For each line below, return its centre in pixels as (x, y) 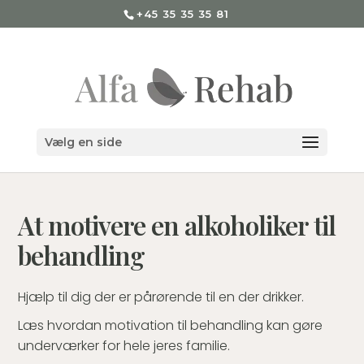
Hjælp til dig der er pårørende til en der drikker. (161, 297)
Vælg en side (83, 142)
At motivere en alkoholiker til (177, 225)
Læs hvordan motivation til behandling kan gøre (171, 325)
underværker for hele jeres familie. (124, 346)
